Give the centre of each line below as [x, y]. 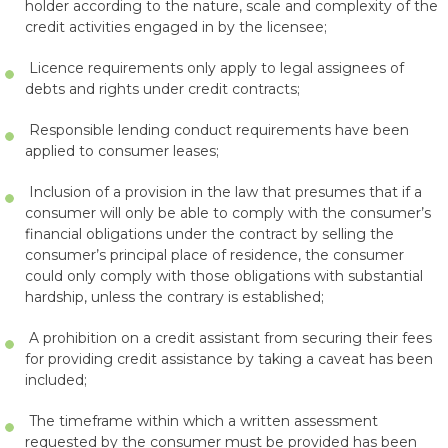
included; [56, 380]
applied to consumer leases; [122, 151]
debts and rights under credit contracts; [162, 89]
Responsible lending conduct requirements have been [217, 130]
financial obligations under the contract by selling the [209, 234]
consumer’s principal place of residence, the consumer [214, 255]
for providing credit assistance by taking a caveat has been [229, 359]
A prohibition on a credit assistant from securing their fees [228, 338]
